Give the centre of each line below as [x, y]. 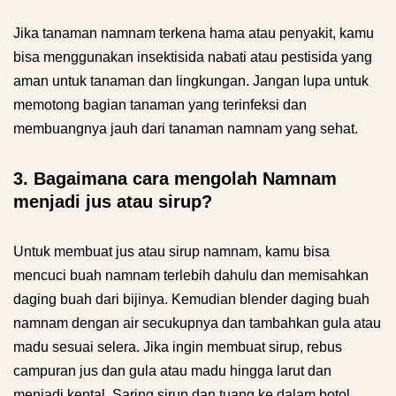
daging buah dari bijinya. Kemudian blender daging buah [191, 299]
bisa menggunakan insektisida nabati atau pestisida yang [193, 57]
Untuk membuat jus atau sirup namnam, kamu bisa [171, 251]
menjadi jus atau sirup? [113, 202]
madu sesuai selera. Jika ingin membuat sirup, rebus [178, 347]
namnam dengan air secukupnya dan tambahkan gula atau [197, 323]
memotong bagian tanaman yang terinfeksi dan [160, 105]
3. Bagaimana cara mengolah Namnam [175, 179]
